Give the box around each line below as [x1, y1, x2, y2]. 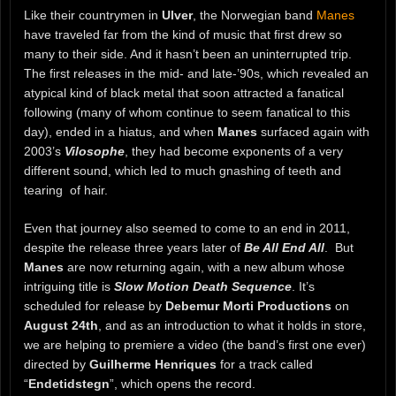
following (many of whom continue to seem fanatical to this [24, 104, 350, 119]
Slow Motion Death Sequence [114, 278, 292, 293]
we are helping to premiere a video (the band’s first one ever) [24, 337, 366, 352]
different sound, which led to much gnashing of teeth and [24, 163, 341, 178]
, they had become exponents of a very [125, 143, 343, 158]
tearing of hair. [24, 182, 108, 197]
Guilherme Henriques [89, 356, 217, 371]
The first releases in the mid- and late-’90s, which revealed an [24, 65, 369, 80]
